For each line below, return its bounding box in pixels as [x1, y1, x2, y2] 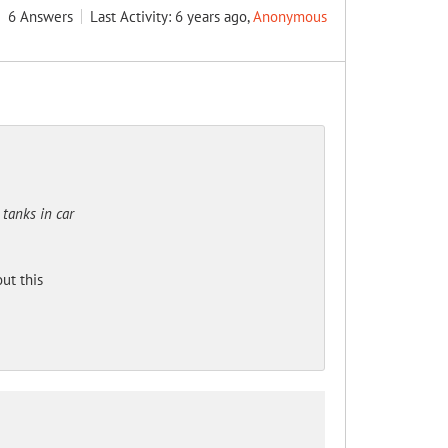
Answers [20, 7, 73, 26]
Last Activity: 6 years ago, [90, 7, 253, 26]
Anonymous [253, 7, 327, 26]
